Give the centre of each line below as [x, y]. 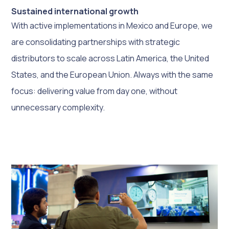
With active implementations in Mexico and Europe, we [112, 25]
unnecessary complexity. [58, 107]
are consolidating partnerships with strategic [96, 42]
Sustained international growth [75, 11]
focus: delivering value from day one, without [95, 91]
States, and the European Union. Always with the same [112, 74]
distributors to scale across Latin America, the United [110, 58]
